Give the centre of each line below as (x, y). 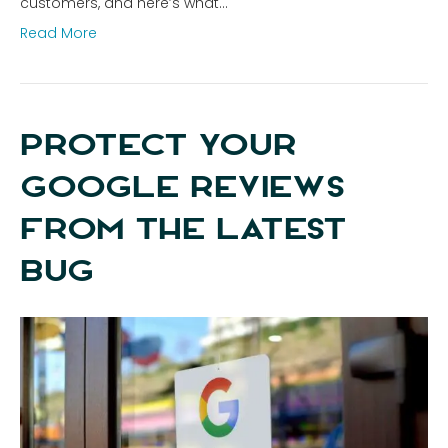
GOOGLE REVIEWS (182, 186)
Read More (58, 32)
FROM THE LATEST (183, 228)
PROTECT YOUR (158, 144)
